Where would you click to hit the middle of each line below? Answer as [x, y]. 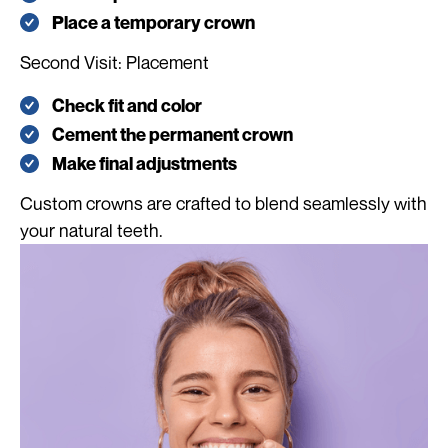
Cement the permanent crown [172, 135]
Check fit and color [127, 106]
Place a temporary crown [153, 23]
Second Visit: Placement [114, 62]
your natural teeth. [91, 230]
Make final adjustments [144, 164]
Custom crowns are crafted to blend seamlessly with [223, 203]
